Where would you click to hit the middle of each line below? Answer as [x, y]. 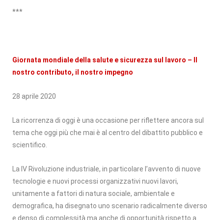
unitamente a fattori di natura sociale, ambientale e [94, 193]
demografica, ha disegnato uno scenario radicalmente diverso [110, 206]
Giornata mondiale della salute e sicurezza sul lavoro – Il [105, 60]
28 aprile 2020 [34, 96]
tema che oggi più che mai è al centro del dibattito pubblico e [108, 132]
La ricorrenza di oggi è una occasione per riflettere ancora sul [108, 120]
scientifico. [30, 145]
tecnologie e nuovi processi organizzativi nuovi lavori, [95, 181]
